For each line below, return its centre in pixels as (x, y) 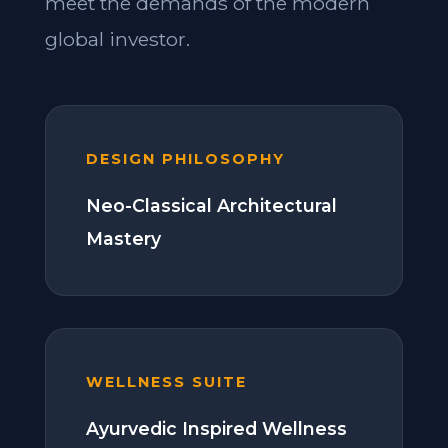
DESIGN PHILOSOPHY (185, 159)
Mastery (123, 238)
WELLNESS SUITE (166, 382)
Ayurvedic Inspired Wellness (216, 428)
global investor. (117, 39)
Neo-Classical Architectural (211, 205)
